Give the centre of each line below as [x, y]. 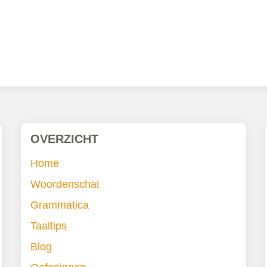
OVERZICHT [64, 139]
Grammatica [59, 205]
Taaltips [48, 226]
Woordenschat [65, 184]
